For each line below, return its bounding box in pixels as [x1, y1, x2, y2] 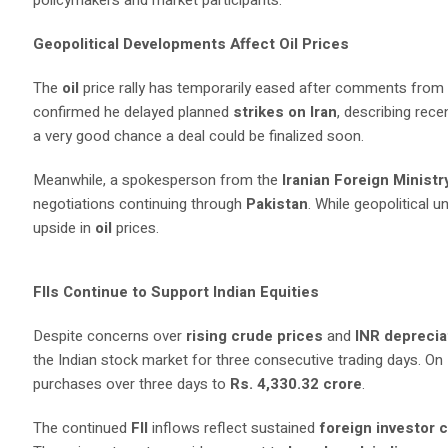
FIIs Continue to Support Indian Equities [33, 281, 320, 303]
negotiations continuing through [33, 193, 247, 215]
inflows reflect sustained [152, 417, 320, 439]
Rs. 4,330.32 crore [230, 373, 363, 395]
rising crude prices [186, 325, 324, 347]
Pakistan [246, 193, 309, 215]
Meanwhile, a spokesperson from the [33, 169, 283, 191]
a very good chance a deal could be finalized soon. [33, 125, 365, 147]
